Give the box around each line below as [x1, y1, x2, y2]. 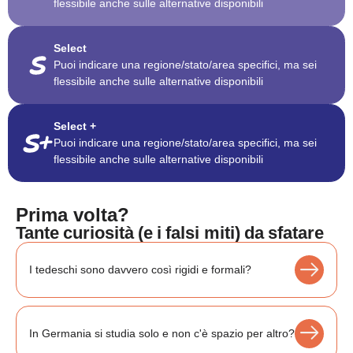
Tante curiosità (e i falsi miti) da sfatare [16, 223, 324, 243]
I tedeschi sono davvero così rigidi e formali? [29, 263, 251, 277]
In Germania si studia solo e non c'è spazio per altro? [29, 326, 295, 340]
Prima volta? [16, 204, 129, 226]
